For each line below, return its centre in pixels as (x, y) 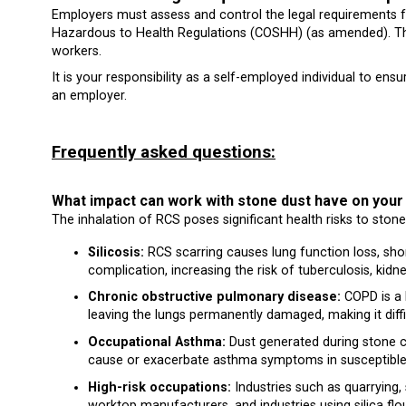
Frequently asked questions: (164, 153)
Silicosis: (116, 252)
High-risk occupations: (159, 387)
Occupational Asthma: (157, 343)
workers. (77, 51)
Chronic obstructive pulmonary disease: (214, 297)
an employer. (89, 96)
